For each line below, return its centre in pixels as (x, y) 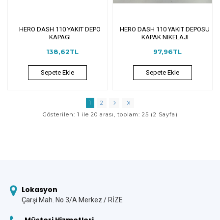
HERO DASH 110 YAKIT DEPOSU (165, 29)
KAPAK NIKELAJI (165, 37)
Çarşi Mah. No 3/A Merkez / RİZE (72, 200)
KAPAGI (60, 37)
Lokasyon (40, 190)
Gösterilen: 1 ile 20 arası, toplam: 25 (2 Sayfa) (110, 114)
